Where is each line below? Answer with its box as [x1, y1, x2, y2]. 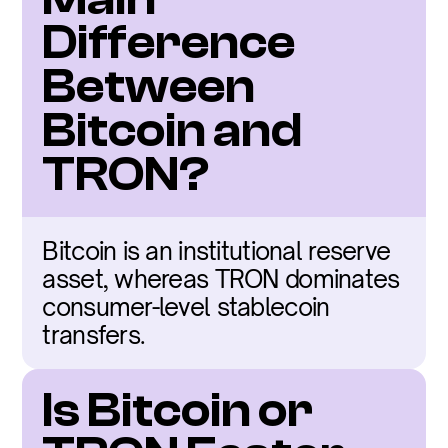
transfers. [42, 320, 146, 350]
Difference [42, 15, 296, 70]
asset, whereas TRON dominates [42, 264, 400, 294]
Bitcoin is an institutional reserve [42, 236, 391, 266]
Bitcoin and [42, 103, 303, 158]
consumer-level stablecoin [42, 292, 330, 322]
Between [42, 59, 256, 114]
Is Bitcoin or [42, 383, 314, 438]
